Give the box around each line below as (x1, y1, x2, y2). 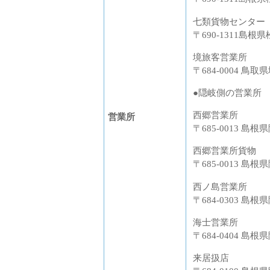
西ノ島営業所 (193, 181, 247, 192)
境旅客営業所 (193, 51, 247, 62)
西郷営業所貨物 (193, 145, 256, 156)
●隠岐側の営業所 (193, 87, 262, 98)
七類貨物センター (193, 16, 265, 27)
